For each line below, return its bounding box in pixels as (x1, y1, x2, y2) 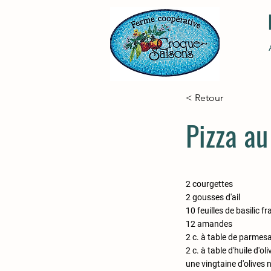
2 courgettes (186, 179, 233, 189)
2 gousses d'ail (186, 192, 240, 202)
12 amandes (186, 219, 232, 229)
